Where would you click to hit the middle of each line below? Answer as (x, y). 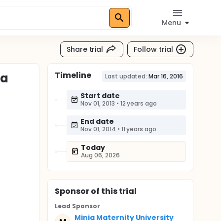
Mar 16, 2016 (166, 76)
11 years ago (139, 129)
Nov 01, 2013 (98, 103)
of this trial (113, 191)
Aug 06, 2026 (100, 155)
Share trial (85, 49)
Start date (100, 96)
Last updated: (126, 76)
